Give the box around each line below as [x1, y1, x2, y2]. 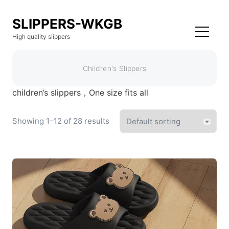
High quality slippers [12, 33, 70, 40]
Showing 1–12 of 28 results [12, 116, 109, 126]
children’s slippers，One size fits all [12, 87, 148, 98]
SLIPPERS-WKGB [12, 16, 122, 32]
